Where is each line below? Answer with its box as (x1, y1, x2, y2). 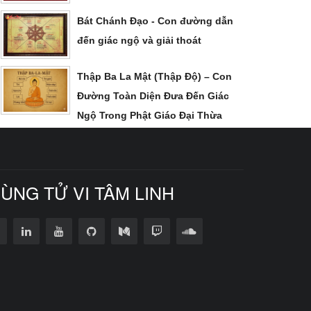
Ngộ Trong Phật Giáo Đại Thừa (77, 109, 222, 121)
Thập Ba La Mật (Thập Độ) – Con (77, 70, 232, 82)
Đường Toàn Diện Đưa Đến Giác (77, 90, 229, 101)
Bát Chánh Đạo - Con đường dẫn (77, 15, 233, 26)
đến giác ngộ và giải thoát (77, 34, 201, 46)
